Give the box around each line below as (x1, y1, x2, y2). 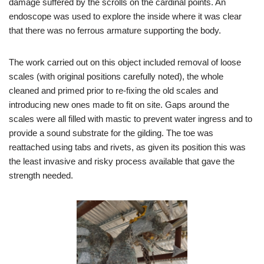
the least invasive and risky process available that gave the (9, 156, 235, 166)
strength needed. (9, 170, 73, 180)
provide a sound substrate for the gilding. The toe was (9, 127, 213, 138)
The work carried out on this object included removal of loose (9, 57, 241, 67)
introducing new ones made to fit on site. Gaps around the (9, 99, 229, 110)
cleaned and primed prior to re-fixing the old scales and (9, 85, 218, 95)
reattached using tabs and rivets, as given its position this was (9, 141, 246, 152)
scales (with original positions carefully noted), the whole (9, 71, 223, 81)
